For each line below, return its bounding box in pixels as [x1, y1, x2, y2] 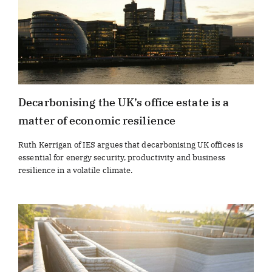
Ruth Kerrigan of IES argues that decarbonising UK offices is [18, 139, 243, 150]
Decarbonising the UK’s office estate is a [18, 95, 229, 110]
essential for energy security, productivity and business [18, 152, 225, 163]
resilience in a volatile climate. [18, 165, 133, 175]
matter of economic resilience [18, 113, 176, 128]
